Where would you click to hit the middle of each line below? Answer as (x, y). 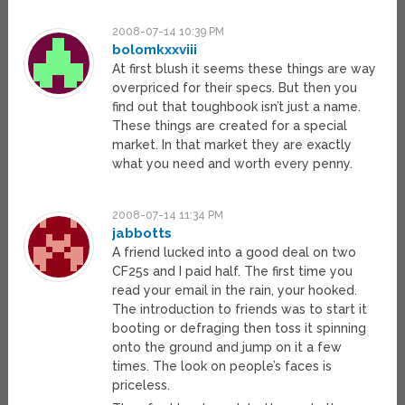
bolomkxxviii (155, 50)
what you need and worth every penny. (233, 164)
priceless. (141, 386)
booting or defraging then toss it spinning (240, 329)
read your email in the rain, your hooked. (235, 291)
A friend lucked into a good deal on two (235, 253)
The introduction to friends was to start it (240, 310)
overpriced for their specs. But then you (235, 88)
